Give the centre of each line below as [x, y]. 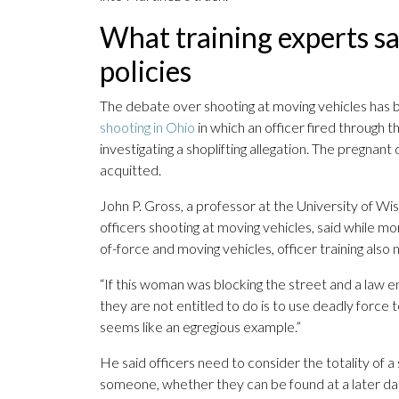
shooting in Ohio [147, 127]
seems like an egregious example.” [200, 327]
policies [146, 71]
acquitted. [130, 170]
